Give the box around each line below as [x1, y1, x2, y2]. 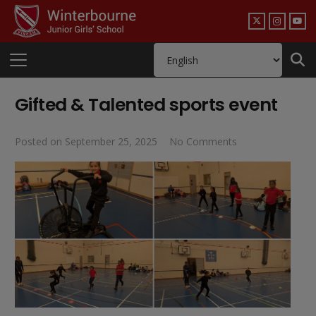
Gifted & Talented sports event [15, 92, 278, 117]
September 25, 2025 [65, 135, 157, 148]
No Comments [169, 135, 237, 148]
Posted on [15, 135, 65, 148]
